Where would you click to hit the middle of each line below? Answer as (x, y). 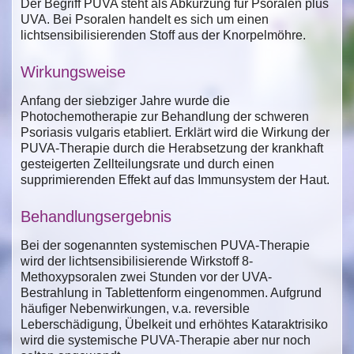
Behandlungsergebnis (96, 216)
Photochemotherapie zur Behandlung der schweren (165, 116)
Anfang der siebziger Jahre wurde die (125, 100)
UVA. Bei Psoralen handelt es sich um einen (145, 19)
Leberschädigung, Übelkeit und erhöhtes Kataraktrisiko (174, 324)
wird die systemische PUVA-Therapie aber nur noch (166, 340)
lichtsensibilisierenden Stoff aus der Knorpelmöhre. (163, 35)
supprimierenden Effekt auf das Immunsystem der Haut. (175, 179)
